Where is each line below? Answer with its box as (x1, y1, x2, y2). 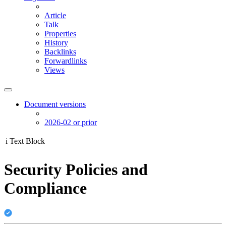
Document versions (24, 100, 86, 108)
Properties (44, 29, 76, 38)
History (44, 38, 68, 47)
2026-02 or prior (44, 118, 97, 127)
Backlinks (44, 47, 76, 56)
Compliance (4, 179, 87, 198)
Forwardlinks (44, 56, 87, 65)
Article (44, 11, 66, 20)
